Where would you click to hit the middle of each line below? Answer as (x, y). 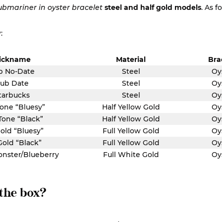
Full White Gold (131, 155)
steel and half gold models (153, 7)
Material (131, 59)
